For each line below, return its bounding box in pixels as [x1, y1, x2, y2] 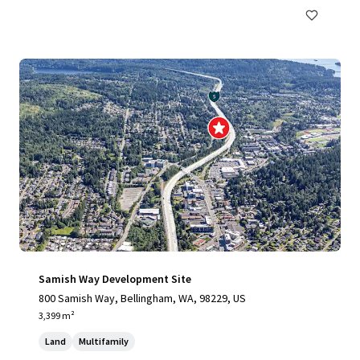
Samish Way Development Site [39, 272, 191, 286]
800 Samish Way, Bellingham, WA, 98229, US [39, 291, 246, 305]
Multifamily [79, 335, 129, 347]
